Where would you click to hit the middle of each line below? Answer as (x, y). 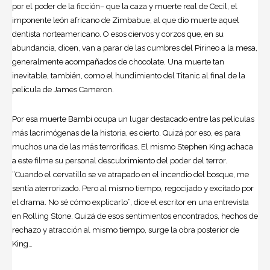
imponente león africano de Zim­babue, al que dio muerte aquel (126, 20)
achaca (239, 146)
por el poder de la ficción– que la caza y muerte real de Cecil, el (125, 6)
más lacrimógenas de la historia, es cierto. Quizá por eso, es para (126, 133)
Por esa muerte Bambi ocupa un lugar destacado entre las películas (133, 119)
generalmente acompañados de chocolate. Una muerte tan (118, 61)
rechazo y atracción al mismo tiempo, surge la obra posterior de (126, 230)
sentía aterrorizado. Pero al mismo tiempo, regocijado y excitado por (133, 188)
